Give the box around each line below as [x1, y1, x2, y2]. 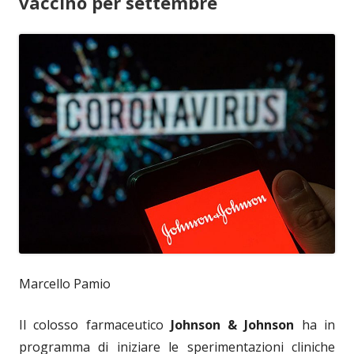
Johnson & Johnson [170, 315, 295, 333]
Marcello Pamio [19, 274, 111, 292]
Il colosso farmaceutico [19, 315, 171, 333]
